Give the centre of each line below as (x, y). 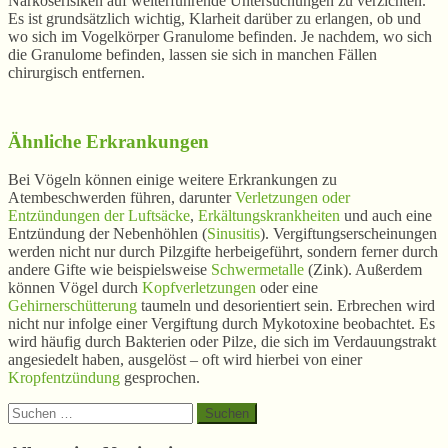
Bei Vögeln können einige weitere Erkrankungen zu (172, 180)
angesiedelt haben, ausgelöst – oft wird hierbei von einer (185, 360)
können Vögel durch (75, 288)
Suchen (30, 411)
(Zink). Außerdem (363, 270)
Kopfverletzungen (199, 288)
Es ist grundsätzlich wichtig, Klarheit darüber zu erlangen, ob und (214, 18)
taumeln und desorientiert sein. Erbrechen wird (286, 306)
